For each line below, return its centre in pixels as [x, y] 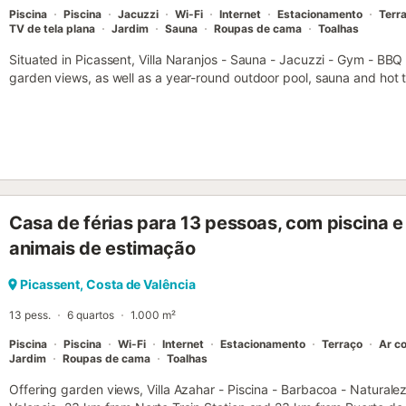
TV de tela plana [52, 29]
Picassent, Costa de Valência [108, 285]
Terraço [342, 344]
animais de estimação [102, 249]
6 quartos [91, 315]
